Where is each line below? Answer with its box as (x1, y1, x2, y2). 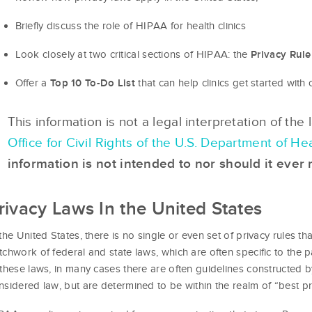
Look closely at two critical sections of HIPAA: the (15, 47, 251, 61)
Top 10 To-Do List (49, 77, 136, 88)
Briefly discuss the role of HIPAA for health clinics (15, 19, 247, 32)
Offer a (15, 76, 50, 89)
